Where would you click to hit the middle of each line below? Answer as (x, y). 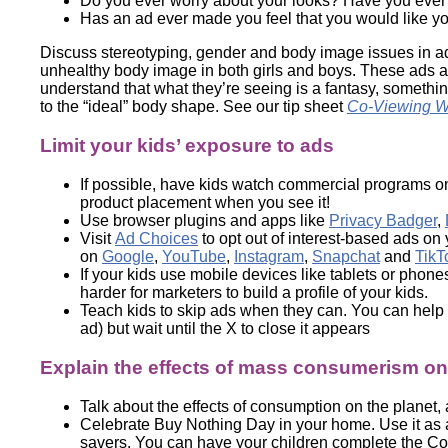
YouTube (194, 256)
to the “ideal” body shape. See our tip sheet (193, 106)
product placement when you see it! (205, 202)
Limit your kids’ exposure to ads (187, 145)
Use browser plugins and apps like (204, 220)
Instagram (269, 256)
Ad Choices (156, 238)
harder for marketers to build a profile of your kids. (254, 292)
